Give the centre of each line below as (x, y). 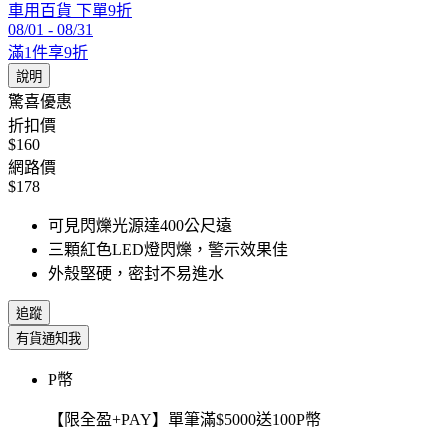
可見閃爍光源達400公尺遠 (140, 226)
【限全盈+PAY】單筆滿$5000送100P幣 (184, 420)
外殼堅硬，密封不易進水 (136, 274)
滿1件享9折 (48, 53)
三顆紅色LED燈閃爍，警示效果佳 (168, 250)
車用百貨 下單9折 (70, 11)
